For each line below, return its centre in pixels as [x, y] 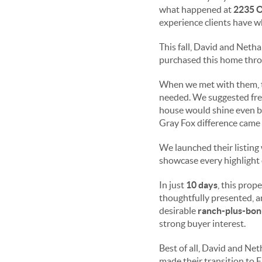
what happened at [196, 9]
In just [173, 185]
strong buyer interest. [202, 223]
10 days [202, 185]
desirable [178, 211]
